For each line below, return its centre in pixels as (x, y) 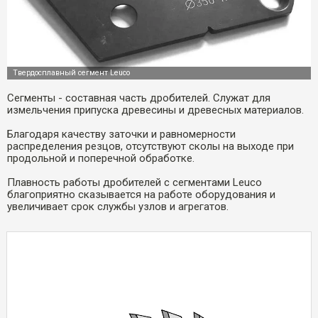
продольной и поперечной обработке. (101, 158)
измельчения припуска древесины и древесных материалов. (155, 110)
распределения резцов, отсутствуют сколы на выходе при (150, 146)
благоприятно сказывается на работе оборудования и (141, 194)
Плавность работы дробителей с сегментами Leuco (135, 182)
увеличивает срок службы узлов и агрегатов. (118, 206)
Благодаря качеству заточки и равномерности (121, 134)
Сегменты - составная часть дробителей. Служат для (139, 98)
